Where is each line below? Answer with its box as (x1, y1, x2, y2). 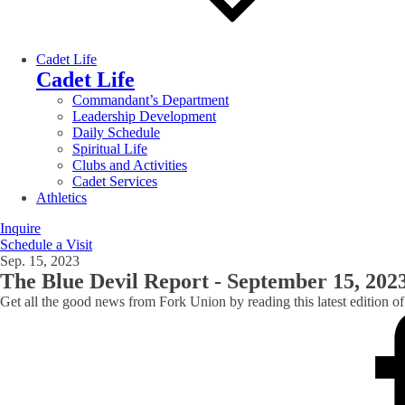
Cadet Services (72, 173, 157, 189)
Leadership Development (72, 108, 216, 124)
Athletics (36, 189, 87, 205)
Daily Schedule (72, 124, 160, 140)
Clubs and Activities (72, 156, 187, 173)
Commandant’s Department (72, 91, 229, 108)
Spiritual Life (72, 140, 147, 156)
